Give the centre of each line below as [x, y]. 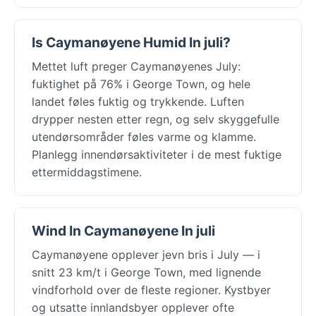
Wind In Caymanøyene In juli [123, 230]
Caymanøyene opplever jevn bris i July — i [146, 254]
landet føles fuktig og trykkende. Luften [138, 101]
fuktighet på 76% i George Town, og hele [141, 84]
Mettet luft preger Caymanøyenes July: [136, 66]
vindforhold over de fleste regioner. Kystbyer [151, 290]
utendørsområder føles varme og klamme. [144, 136]
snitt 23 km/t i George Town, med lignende [146, 272]
